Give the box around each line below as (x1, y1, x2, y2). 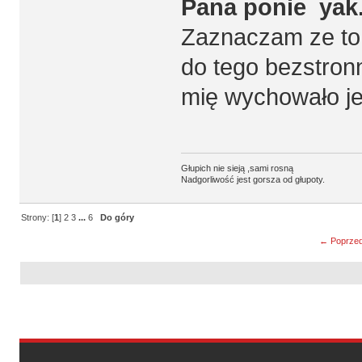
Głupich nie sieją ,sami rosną (180, 163, 293, 174)
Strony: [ (21, 213, 55, 223)
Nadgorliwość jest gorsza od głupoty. (180, 175, 325, 185)
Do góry (100, 213, 135, 223)
